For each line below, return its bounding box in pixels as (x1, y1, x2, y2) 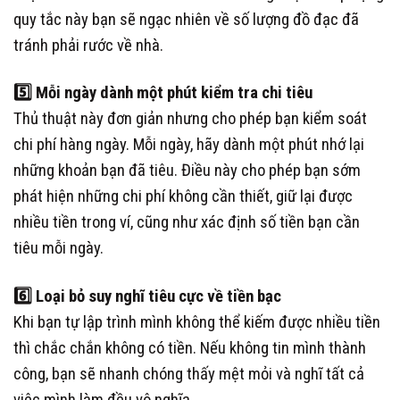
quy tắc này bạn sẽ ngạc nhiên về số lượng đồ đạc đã (13, 10, 359, 29)
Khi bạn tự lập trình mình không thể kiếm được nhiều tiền (13, 312, 380, 332)
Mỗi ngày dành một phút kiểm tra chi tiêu (32, 83, 312, 104)
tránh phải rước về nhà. (13, 36, 163, 55)
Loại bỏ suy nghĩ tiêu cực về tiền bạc (32, 286, 281, 306)
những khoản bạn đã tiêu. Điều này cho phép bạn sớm (13, 161, 361, 181)
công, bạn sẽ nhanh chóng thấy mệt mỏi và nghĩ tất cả (13, 363, 364, 384)
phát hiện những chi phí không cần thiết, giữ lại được (13, 187, 353, 207)
